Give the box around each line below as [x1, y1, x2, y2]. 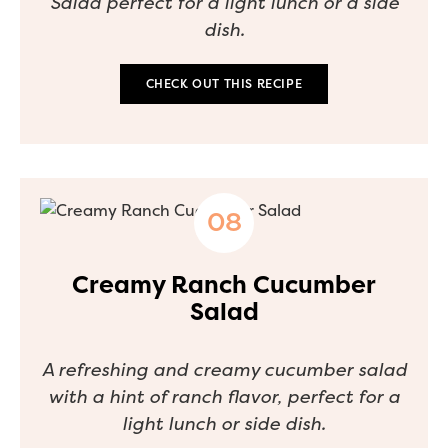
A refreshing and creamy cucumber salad [41, 358, 407, 381]
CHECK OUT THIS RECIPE [145, 76, 303, 91]
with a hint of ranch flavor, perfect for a [48, 385, 400, 408]
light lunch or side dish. [122, 412, 326, 435]
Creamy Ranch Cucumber [72, 270, 376, 299]
